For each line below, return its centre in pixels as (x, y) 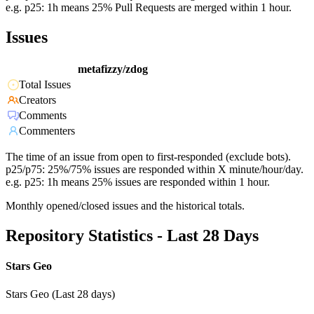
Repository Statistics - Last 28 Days (132, 236)
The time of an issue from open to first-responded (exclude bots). (148, 157)
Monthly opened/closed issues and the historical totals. (125, 206)
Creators (37, 100)
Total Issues (45, 85)
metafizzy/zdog (113, 69)
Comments (43, 116)
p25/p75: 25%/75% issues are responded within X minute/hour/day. (155, 170)
